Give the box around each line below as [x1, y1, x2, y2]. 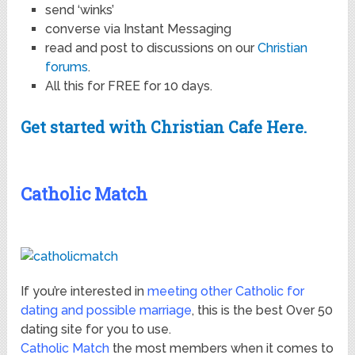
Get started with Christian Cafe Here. [21, 116, 307, 138]
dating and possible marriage [21, 303, 193, 319]
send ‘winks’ [44, 2, 114, 18]
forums [44, 59, 88, 75]
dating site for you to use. [21, 322, 172, 338]
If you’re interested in [21, 284, 148, 300]
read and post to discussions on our [44, 40, 258, 56]
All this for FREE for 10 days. [44, 78, 212, 94]
